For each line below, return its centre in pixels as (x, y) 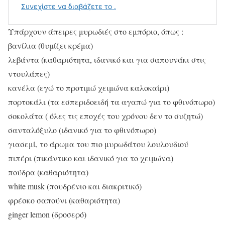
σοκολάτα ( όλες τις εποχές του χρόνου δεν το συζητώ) (105, 116)
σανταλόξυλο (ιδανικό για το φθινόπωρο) (82, 130)
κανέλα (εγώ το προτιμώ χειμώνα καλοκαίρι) (89, 88)
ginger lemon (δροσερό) (47, 214)
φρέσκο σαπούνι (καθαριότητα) (64, 200)
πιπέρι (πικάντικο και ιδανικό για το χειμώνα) (91, 158)
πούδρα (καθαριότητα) (48, 172)
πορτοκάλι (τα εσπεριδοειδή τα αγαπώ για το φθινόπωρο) (111, 102)
